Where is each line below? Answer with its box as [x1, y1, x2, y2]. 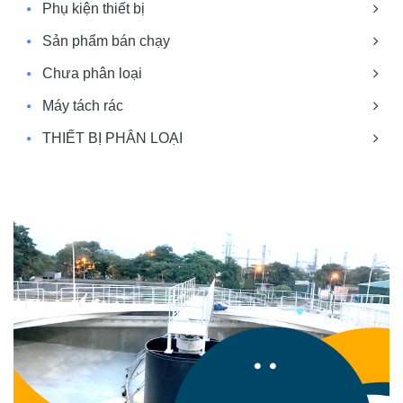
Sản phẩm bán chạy [42, 32, 170, 49]
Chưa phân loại [42, 65, 142, 81]
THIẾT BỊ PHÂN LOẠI [42, 130, 183, 146]
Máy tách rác [42, 97, 123, 113]
